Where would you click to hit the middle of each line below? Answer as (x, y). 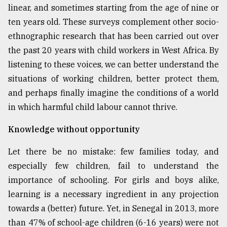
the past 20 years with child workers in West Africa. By (113, 50)
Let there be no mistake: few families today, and (113, 152)
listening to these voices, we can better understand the (113, 65)
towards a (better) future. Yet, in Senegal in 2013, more (113, 209)
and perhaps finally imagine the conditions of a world (113, 93)
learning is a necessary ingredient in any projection (113, 194)
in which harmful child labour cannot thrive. (93, 107)
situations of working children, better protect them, (113, 79)
